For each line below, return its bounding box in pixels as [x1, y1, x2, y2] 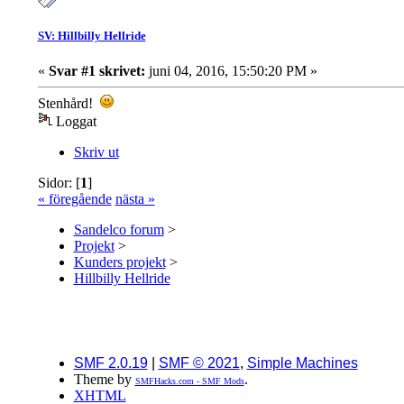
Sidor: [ [37, 174, 80, 190]
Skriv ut [73, 143, 119, 160]
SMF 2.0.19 [73, 354, 148, 371]
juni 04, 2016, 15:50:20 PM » [144, 62, 317, 78]
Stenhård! [37, 95, 100, 111]
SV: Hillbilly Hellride [37, 28, 146, 42]
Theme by [73, 371, 135, 387]
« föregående [37, 190, 112, 207]
